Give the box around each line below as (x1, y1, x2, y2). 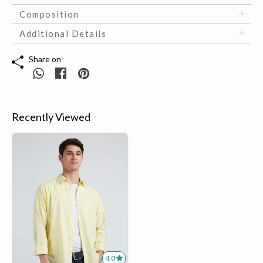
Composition (19, 9, 79, 20)
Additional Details (19, 28, 106, 39)
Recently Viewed (12, 110, 90, 124)
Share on (29, 54, 61, 65)
